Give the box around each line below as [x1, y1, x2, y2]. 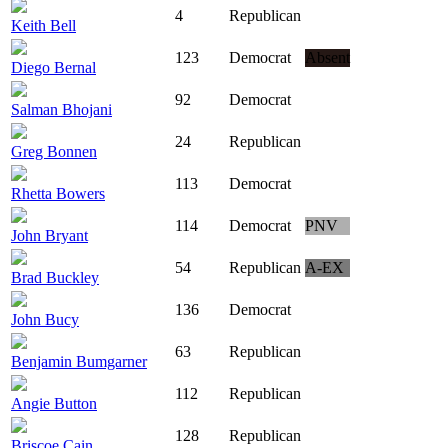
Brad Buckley [11, 269, 99, 287]
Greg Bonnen [11, 143, 97, 161]
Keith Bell [11, 17, 76, 35]
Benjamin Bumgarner [11, 353, 147, 371]
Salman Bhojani [11, 101, 112, 119]
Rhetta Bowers [11, 185, 105, 203]
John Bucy [11, 311, 79, 329]
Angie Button [11, 395, 97, 413]
